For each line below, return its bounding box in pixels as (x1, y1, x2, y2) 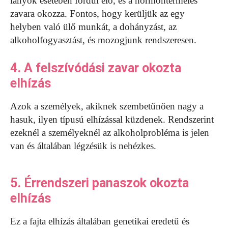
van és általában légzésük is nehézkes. (10, 140, 156, 152)
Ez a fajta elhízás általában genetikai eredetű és (10, 216, 189, 227)
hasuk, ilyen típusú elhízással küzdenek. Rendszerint (10, 114, 214, 125)
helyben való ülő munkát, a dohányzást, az (10, 21, 177, 33)
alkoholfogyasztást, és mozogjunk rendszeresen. (10, 35, 196, 46)
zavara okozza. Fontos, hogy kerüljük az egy (10, 8, 185, 19)
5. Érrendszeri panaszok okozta (10, 176, 189, 191)
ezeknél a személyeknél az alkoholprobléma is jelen (10, 127, 209, 138)
